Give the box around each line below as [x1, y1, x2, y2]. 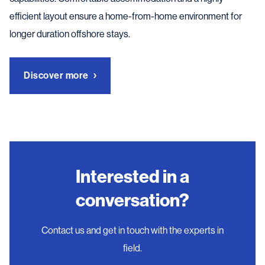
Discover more [24, 69, 89, 81]
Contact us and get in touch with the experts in [41, 224, 224, 236]
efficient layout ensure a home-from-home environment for [9, 10, 242, 22]
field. [123, 242, 142, 254]
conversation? [76, 189, 189, 211]
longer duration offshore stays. [9, 28, 130, 40]
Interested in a [76, 166, 189, 188]
